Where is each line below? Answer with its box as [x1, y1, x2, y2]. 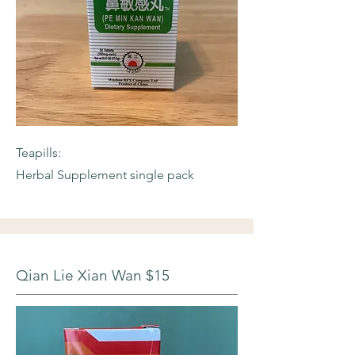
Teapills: [16, 145, 61, 160]
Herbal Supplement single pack [16, 167, 194, 182]
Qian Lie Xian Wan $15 [16, 266, 170, 284]
